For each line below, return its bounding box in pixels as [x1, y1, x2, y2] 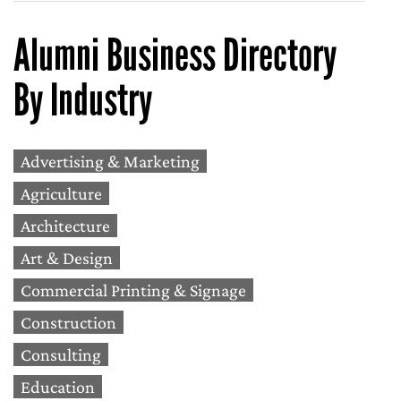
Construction [21, 312, 116, 332]
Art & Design [21, 248, 113, 268]
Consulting [21, 345, 101, 364]
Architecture [21, 216, 110, 235]
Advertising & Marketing [21, 151, 200, 171]
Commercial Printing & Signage [21, 280, 246, 300]
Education [21, 377, 95, 397]
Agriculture [21, 183, 102, 203]
